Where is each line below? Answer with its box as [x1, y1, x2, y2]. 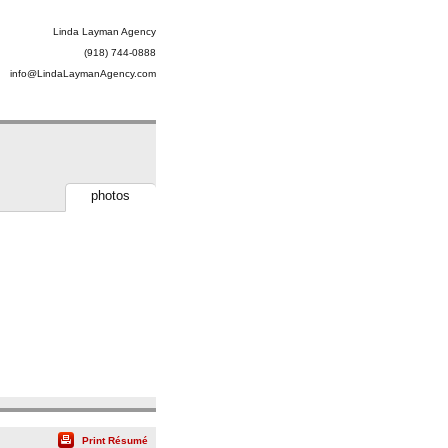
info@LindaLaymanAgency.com [9, 68, 156, 79]
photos [91, 187, 131, 203]
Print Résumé [81, 434, 148, 446]
